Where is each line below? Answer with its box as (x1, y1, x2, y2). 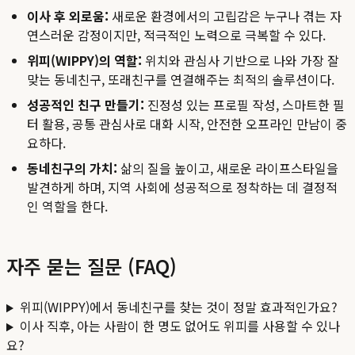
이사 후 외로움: (27, 6, 109, 26)
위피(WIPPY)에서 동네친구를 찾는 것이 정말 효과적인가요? (19, 297, 338, 317)
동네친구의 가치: (27, 158, 117, 178)
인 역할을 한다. (27, 197, 108, 216)
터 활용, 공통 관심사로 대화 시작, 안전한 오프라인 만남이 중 (27, 114, 347, 134)
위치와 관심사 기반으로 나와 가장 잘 (142, 51, 339, 71)
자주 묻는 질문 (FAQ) (6, 252, 177, 281)
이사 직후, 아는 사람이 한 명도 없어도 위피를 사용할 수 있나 (19, 316, 340, 336)
